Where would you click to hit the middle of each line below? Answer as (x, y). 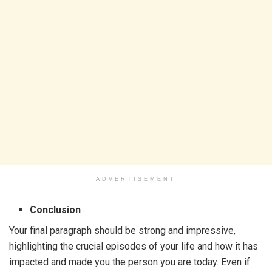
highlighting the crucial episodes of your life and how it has (134, 246)
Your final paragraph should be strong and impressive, (122, 230)
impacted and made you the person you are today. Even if (130, 262)
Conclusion (56, 210)
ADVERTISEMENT (136, 179)
